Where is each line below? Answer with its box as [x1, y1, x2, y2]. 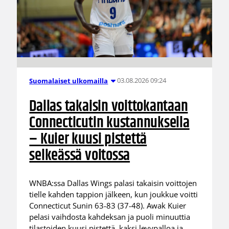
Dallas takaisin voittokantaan [29, 95, 188, 119]
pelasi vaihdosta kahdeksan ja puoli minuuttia [29, 211, 191, 222]
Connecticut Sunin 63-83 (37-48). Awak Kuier [29, 200, 187, 211]
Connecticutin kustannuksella [29, 111, 190, 135]
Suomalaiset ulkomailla [29, 76, 108, 85]
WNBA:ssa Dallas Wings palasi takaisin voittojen [29, 177, 197, 188]
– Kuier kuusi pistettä [29, 127, 147, 152]
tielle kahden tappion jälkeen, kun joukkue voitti [29, 189, 198, 199]
